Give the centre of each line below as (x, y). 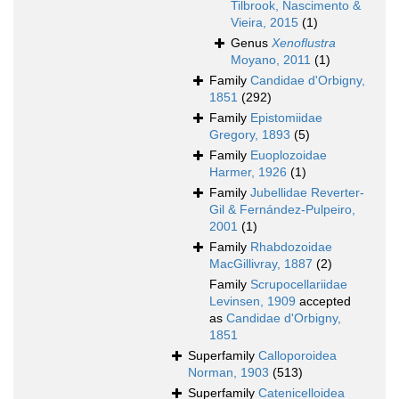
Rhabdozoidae (291, 247)
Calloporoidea (297, 356)
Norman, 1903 (228, 373)
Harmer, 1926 (248, 172)
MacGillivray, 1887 (261, 264)
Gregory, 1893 (250, 135)
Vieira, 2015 (265, 23)
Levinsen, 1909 (252, 301)
